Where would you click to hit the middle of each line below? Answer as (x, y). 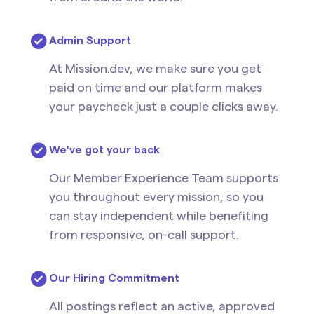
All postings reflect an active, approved (162, 306)
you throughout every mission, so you (156, 197)
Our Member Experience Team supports (164, 178)
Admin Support (90, 41)
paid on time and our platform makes (156, 88)
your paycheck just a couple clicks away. (164, 107)
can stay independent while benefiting (159, 216)
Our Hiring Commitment (114, 278)
